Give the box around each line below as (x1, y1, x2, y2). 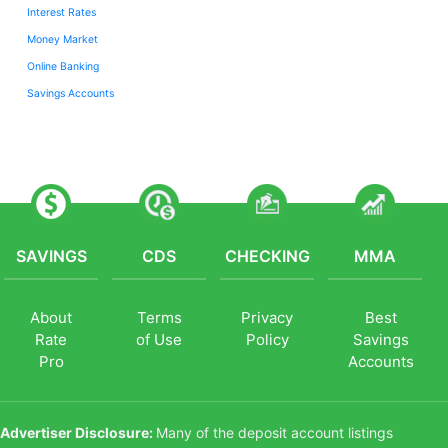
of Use (136, 329, 183, 349)
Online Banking (27, 59, 99, 73)
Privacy (241, 307, 294, 327)
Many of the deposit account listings (156, 423, 393, 441)
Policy (245, 329, 289, 349)
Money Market (27, 32, 98, 46)
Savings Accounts (27, 86, 114, 100)
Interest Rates (27, 5, 96, 19)
